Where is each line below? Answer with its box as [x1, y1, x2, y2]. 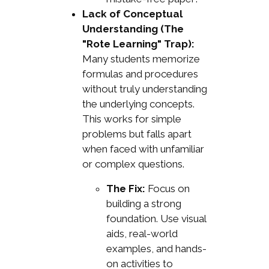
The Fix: [106, 183, 145, 195]
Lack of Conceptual [82, 8, 183, 20]
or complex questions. [82, 158, 184, 171]
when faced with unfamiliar [82, 143, 204, 156]
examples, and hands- [106, 243, 207, 255]
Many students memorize [82, 53, 200, 65]
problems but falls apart [82, 128, 192, 141]
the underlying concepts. [82, 98, 195, 110]
